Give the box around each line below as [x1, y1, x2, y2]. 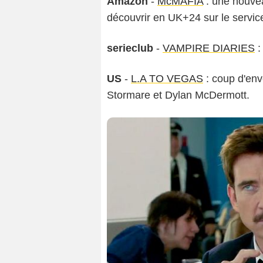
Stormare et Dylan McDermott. [107, 89, 249, 102]
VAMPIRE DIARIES [163, 42, 255, 55]
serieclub [107, 42, 153, 55]
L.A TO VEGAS [131, 73, 203, 85]
